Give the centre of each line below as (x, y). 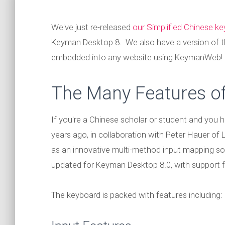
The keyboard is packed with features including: (137, 195)
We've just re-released (92, 27)
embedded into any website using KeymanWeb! (137, 57)
